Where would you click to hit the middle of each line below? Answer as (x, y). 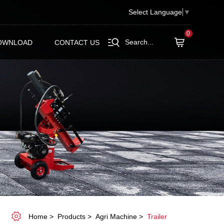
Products (71, 217)
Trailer (157, 217)
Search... (139, 42)
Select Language (155, 12)
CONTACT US (77, 42)
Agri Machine (116, 217)
